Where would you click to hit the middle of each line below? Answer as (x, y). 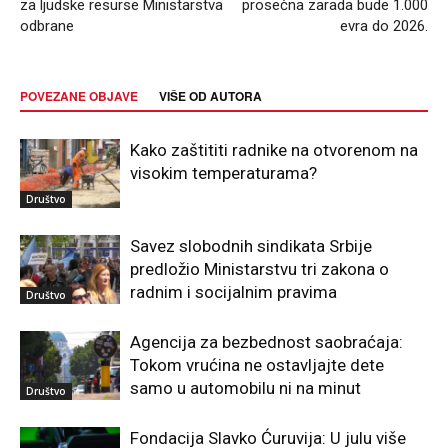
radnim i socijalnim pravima (233, 292)
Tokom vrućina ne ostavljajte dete (257, 365)
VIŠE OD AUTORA (210, 96)
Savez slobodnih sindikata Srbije (251, 246)
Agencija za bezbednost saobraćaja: (266, 342)
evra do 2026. (384, 26)
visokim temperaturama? (223, 173)
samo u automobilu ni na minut (245, 388)
